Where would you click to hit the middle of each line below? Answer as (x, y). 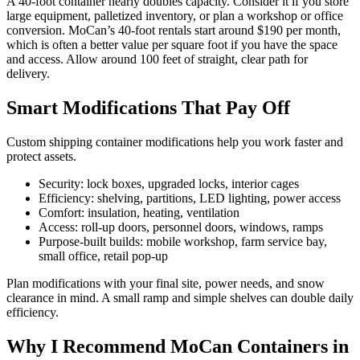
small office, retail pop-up (103, 256)
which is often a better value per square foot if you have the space (172, 45)
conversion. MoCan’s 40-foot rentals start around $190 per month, (174, 31)
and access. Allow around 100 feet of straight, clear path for (157, 59)
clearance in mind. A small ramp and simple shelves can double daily (180, 298)
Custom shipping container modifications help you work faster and (175, 142)
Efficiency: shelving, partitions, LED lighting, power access (190, 198)
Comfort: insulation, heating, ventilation (139, 213)
